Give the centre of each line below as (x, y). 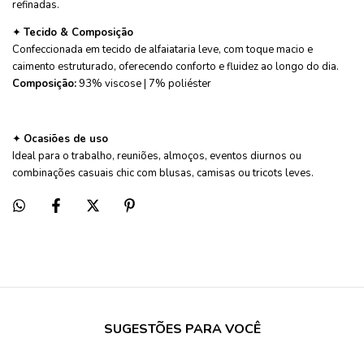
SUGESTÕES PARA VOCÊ (182, 329)
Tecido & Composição (78, 33)
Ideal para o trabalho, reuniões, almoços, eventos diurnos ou (157, 156)
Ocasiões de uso (66, 139)
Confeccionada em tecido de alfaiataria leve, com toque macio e (162, 50)
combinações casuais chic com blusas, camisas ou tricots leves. (163, 173)
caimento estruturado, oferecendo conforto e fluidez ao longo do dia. (175, 67)
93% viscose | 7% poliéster (144, 84)
